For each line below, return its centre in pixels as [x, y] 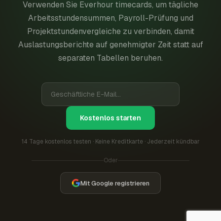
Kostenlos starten [110, 118]
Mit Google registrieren [115, 183]
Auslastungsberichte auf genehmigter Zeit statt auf [110, 45]
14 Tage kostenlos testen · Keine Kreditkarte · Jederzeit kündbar [110, 142]
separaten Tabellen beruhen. [110, 58]
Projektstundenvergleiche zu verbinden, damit [110, 31]
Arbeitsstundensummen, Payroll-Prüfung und [110, 18]
